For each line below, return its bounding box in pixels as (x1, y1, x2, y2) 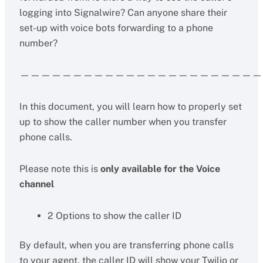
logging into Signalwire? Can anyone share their (19, 7, 227, 18)
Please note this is (19, 163, 100, 174)
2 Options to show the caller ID (47, 210, 181, 221)
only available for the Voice (100, 163, 220, 174)
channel (19, 178, 54, 190)
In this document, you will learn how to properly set (19, 101, 242, 112)
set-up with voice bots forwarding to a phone (19, 22, 213, 33)
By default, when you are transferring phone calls (19, 240, 234, 251)
